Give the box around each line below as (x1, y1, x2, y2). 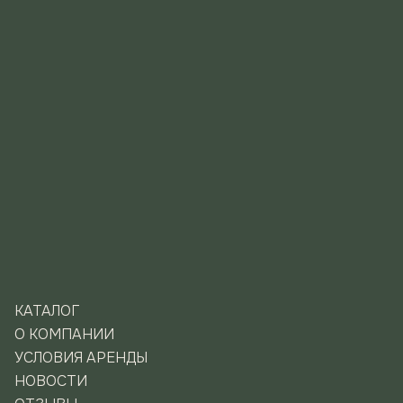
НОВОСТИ (14, 372, 87, 390)
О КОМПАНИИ (14, 325, 114, 344)
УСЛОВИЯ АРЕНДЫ (14, 348, 148, 367)
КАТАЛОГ (14, 301, 79, 320)
